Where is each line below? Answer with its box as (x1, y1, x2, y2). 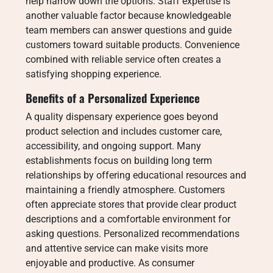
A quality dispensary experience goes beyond (26, 111, 218, 122)
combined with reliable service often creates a (26, 54, 221, 65)
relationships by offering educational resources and (26, 169, 246, 181)
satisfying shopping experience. (26, 68, 161, 80)
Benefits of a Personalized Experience (26, 90, 200, 106)
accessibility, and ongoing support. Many (26, 140, 201, 152)
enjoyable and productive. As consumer (26, 257, 194, 269)
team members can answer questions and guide (26, 24, 232, 36)
